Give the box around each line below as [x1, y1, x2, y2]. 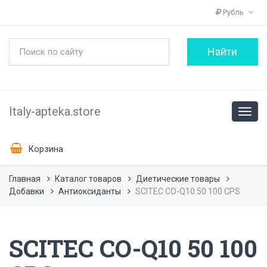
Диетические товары [136, 174, 220, 184]
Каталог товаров [55, 174, 122, 184]
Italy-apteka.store [9, 104, 101, 119]
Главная [9, 174, 41, 184]
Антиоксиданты [58, 187, 121, 196]
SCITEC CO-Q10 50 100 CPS [135, 187, 240, 196]
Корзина [26, 143, 63, 154]
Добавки [9, 187, 44, 196]
